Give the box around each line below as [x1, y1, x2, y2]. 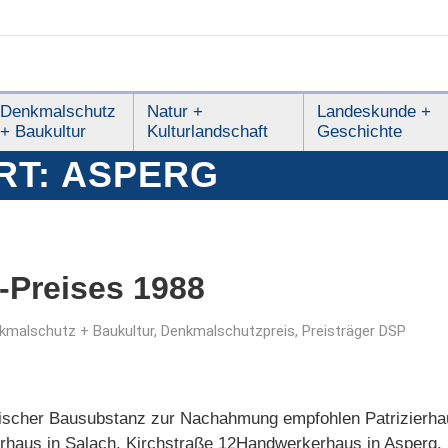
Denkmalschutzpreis [161, 321, 295, 340]
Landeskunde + [317, 102, 432, 121]
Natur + [147, 102, 204, 121]
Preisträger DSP [302, 321, 406, 340]
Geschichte [317, 122, 403, 141]
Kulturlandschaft [147, 122, 269, 141]
